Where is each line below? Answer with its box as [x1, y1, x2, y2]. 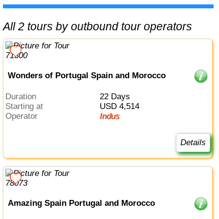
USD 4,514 [105, 101, 139, 111]
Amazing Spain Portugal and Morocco [7, 198, 155, 208]
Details [180, 137, 206, 147]
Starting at [11, 101, 44, 111]
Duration [11, 91, 37, 101]
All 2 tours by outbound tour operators [10, 20, 193, 33]
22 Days [104, 91, 130, 101]
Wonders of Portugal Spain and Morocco [7, 71, 166, 81]
